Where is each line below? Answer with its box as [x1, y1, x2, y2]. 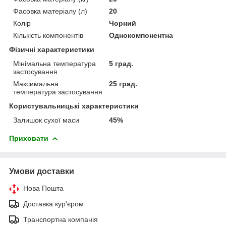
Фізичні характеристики [9, 45, 94, 53]
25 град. [109, 79, 138, 88]
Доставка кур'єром [23, 199, 84, 208]
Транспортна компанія [23, 215, 98, 223]
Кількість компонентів [13, 31, 83, 39]
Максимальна [13, 79, 59, 88]
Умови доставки [9, 166, 74, 176]
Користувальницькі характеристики [9, 101, 139, 110]
